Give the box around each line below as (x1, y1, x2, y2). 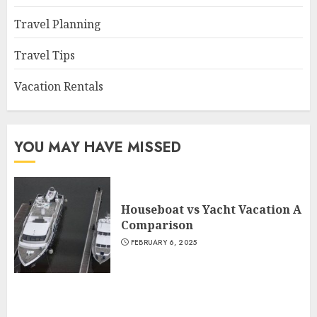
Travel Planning (14, 16, 101, 32)
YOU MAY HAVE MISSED (14, 137, 181, 158)
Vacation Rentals (14, 79, 103, 94)
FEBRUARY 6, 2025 (130, 237, 197, 248)
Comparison (121, 217, 193, 233)
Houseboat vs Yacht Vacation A (121, 202, 301, 217)
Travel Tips (14, 47, 75, 63)
